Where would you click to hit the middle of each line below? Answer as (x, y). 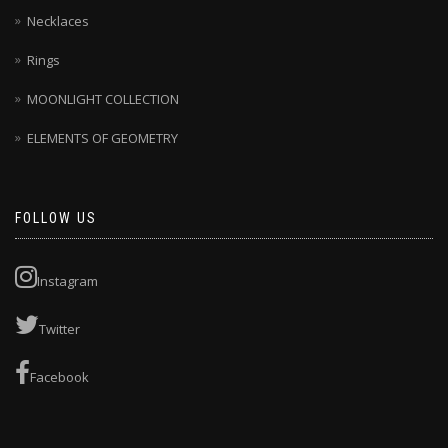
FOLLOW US (56, 218)
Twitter (59, 329)
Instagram (67, 281)
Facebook (59, 377)
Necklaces (58, 20)
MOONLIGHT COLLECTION (103, 98)
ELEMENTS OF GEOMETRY (102, 138)
